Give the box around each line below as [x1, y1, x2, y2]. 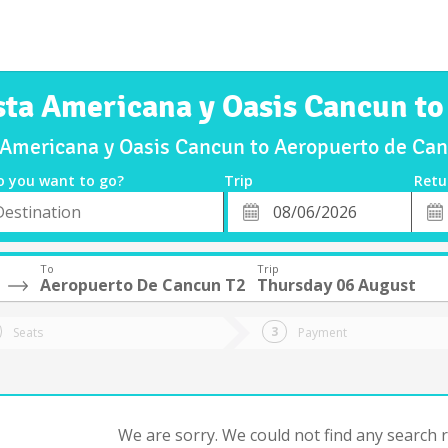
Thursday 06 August [257, 274, 416, 296]
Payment [298, 324, 347, 341]
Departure [227, 213, 310, 235]
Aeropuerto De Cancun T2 [40, 274, 245, 296]
